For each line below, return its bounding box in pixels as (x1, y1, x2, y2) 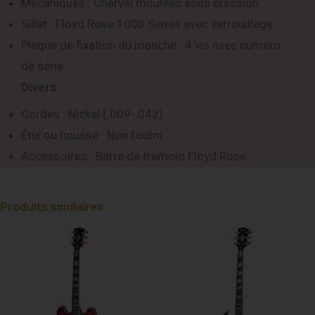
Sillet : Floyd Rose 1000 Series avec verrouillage (21, 17, 273, 32)
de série (21, 59, 63, 74)
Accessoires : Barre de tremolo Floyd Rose (21, 149, 246, 164)
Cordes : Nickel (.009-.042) (21, 107, 163, 122)
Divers (21, 80, 56, 95)
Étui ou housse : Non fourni (21, 128, 162, 143)
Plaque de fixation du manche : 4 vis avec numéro (21, 38, 281, 53)
